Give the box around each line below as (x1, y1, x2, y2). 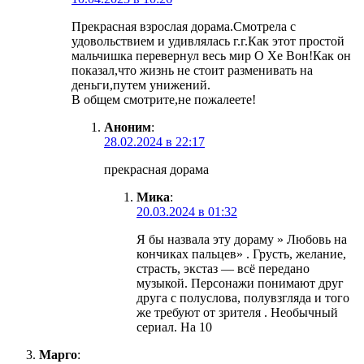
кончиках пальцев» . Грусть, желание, (136, 247, 346, 262)
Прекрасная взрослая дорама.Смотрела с (71, 19, 296, 34)
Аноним (104, 120, 151, 135)
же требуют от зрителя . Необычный (136, 305, 338, 320)
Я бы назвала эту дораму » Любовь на (136, 232, 347, 247)
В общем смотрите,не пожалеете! (71, 93, 256, 107)
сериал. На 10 (136, 320, 212, 335)
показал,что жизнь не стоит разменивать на (71, 63, 313, 78)
